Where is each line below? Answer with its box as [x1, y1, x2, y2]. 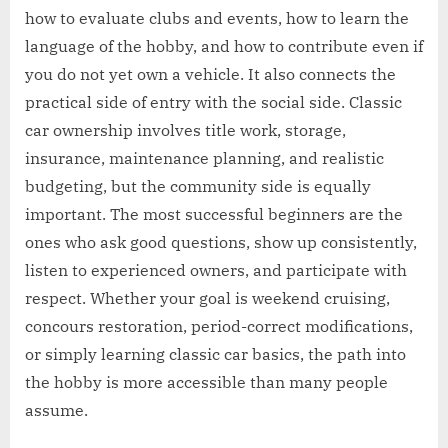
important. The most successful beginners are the [25, 203, 403, 224]
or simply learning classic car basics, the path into [25, 343, 406, 364]
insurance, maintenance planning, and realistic [25, 147, 384, 168]
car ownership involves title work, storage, [25, 119, 346, 140]
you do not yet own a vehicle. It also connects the [25, 63, 396, 84]
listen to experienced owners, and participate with [25, 259, 407, 280]
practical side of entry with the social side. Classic [25, 91, 402, 112]
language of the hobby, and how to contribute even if [25, 35, 423, 56]
